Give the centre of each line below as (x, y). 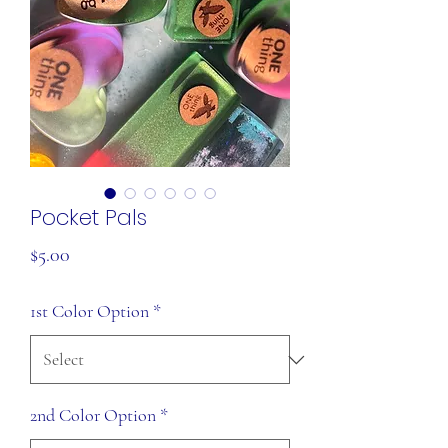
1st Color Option (89, 311)
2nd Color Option (93, 415)
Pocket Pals (88, 217)
